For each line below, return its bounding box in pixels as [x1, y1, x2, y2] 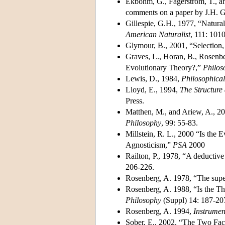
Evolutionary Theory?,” [126, 63, 203, 72]
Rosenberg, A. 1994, [126, 207, 193, 216]
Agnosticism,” [126, 141, 173, 150]
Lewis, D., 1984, [126, 74, 181, 83]
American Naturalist [126, 30, 190, 39]
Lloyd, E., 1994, [126, 85, 180, 94]
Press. [126, 96, 144, 105]
